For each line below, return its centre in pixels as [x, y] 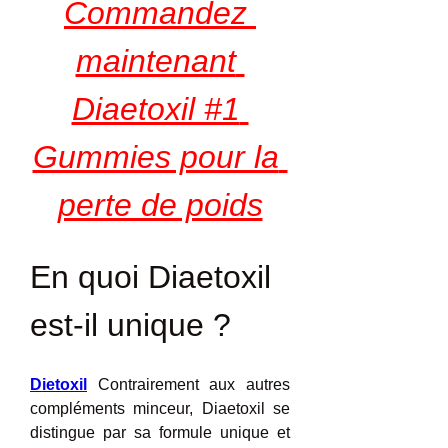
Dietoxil [58, 384]
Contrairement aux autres [188, 384]
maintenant [155, 61]
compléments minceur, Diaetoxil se [160, 408]
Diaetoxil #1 [155, 109]
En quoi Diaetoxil [150, 277]
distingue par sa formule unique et [160, 432]
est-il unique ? [130, 325]
